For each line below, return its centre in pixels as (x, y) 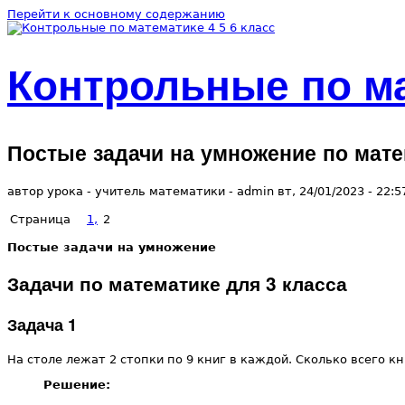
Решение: (77, 385)
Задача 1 (42, 324)
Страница (40, 220)
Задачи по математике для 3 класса (177, 283)
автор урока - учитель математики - (122, 192)
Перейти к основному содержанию (116, 14)
